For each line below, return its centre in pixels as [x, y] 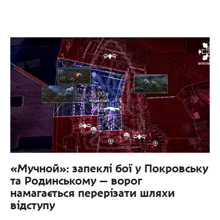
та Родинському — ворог [77, 180]
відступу [33, 205]
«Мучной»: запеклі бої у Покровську [110, 168]
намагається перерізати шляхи [93, 193]
